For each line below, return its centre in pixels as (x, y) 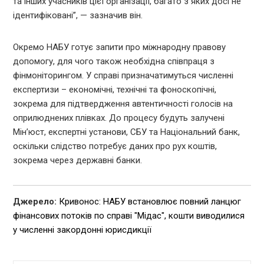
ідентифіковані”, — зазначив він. (78, 15)
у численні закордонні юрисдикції (82, 230)
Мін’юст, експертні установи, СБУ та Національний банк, (127, 132)
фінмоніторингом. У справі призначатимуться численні (123, 75)
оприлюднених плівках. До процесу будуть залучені (119, 118)
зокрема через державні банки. (78, 160)
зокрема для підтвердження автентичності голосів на (123, 103)
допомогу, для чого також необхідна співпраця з (114, 61)
